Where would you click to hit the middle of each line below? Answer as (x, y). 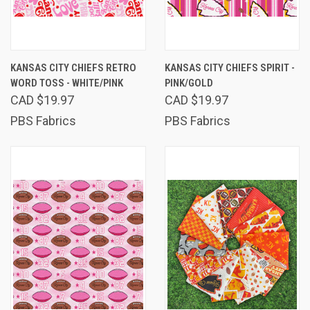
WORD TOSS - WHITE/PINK (67, 83)
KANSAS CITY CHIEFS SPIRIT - (229, 67)
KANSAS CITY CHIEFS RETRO (73, 67)
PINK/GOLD (189, 83)
